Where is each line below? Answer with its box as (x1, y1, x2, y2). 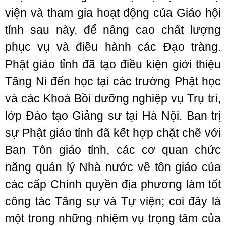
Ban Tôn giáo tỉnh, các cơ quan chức (5, 143, 221, 156)
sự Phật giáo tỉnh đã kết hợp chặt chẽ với (5, 126, 221, 139)
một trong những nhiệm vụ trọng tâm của (5, 212, 221, 225)
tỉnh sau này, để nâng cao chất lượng (5, 23, 221, 36)
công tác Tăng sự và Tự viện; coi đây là (5, 195, 221, 208)
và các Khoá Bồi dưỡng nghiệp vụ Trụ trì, (5, 92, 221, 105)
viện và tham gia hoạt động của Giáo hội (5, 6, 221, 19)
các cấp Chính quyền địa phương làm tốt (5, 178, 221, 191)
